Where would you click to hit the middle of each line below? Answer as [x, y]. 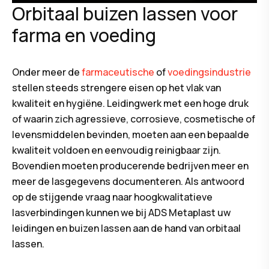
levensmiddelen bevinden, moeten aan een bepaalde [131, 135]
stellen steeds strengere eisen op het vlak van [116, 88]
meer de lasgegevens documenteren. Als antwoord [128, 182]
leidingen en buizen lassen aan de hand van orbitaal [126, 228]
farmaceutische [118, 72]
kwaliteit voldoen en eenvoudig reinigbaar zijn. [116, 150]
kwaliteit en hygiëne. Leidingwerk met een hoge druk [130, 104]
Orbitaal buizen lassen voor [125, 14]
